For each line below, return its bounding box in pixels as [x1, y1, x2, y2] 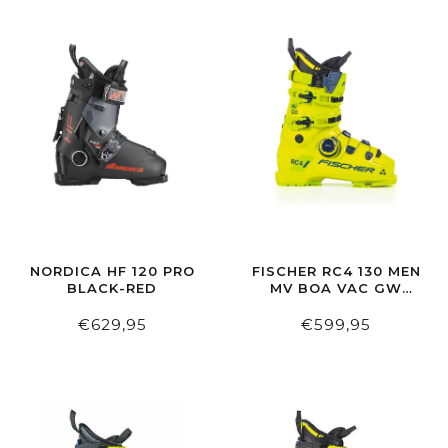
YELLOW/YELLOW [269, 297, 403, 314]
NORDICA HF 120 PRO [29, 263, 195, 280]
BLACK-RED [67, 280, 157, 297]
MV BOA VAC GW [270, 280, 402, 297]
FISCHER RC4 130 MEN [251, 263, 421, 280]
